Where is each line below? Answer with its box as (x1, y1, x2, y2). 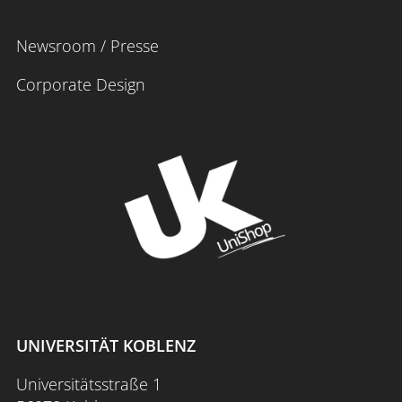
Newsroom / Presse (16, 34, 159, 57)
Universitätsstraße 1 (16, 372, 162, 395)
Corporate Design (16, 73, 145, 95)
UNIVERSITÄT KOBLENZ (16, 334, 196, 356)
